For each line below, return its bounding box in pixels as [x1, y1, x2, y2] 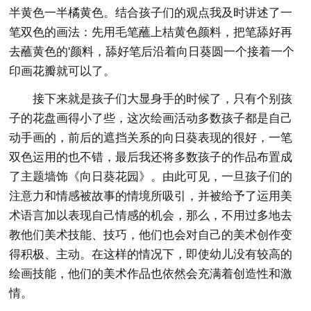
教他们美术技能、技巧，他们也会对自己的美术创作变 [9, 228, 293, 242]
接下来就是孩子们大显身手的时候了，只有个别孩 [33, 92, 293, 106]
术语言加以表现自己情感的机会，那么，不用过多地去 [9, 209, 293, 222]
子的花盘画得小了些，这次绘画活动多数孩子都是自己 [9, 112, 293, 125]
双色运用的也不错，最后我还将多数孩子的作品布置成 [9, 151, 293, 164]
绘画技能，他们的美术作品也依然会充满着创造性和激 [9, 267, 293, 280]
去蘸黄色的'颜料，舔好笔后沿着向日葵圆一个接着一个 [9, 45, 295, 58]
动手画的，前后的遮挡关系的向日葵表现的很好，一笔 [9, 131, 293, 144]
